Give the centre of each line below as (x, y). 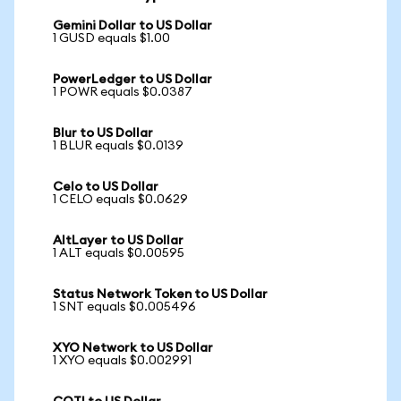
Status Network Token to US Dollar (160, 294)
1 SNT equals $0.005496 (124, 307)
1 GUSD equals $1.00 (111, 38)
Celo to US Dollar (106, 187)
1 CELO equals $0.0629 (120, 200)
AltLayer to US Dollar (118, 241)
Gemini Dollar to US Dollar (132, 26)
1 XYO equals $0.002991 (122, 361)
